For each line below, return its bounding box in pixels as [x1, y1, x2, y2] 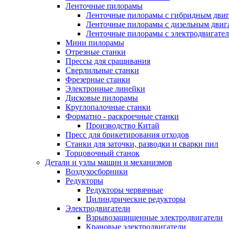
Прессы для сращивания [65, 57, 150, 65]
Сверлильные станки [65, 66, 139, 75]
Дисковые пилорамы [65, 94, 138, 102]
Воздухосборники [65, 167, 128, 176]
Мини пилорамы [65, 38, 124, 47]
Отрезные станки [65, 48, 126, 56]
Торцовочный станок [65, 149, 140, 157]
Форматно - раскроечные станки [65, 112, 179, 121]
